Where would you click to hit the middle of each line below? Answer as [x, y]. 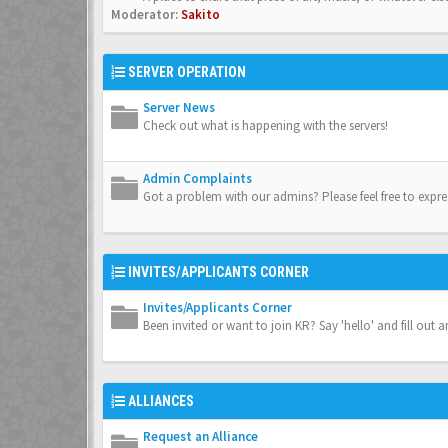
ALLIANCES [161, 401]
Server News [179, 107]
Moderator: [144, 14]
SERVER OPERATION [187, 72]
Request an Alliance [200, 436]
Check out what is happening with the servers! [265, 125]
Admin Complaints [197, 178]
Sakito [200, 14]
